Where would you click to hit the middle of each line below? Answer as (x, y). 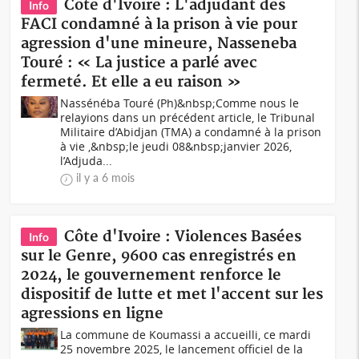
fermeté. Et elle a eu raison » (131, 82)
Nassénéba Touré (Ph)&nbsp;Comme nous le (180, 103)
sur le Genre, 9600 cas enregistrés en (159, 256)
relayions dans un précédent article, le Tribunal (188, 117)
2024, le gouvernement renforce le (151, 275)
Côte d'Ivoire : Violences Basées (183, 237)
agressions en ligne (93, 314)
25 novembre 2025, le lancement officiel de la (182, 349)
